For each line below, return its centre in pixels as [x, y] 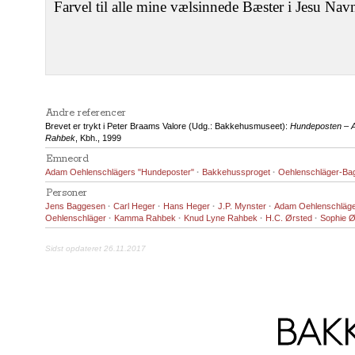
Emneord [67, 159]
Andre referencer [86, 113]
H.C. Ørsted [289, 218]
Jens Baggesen [75, 206]
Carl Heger [134, 206]
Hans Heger [187, 206]
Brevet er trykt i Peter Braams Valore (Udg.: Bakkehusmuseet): [168, 126]
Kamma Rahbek [145, 218]
